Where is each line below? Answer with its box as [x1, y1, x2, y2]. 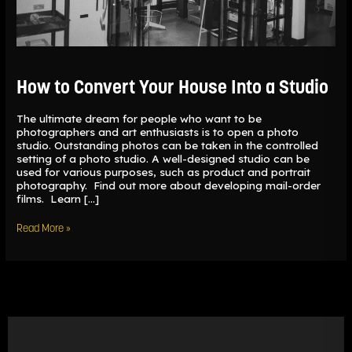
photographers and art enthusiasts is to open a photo [16, 124, 299, 138]
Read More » [16, 224, 71, 235]
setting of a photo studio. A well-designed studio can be [16, 151, 310, 165]
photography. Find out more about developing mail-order [16, 178, 321, 192]
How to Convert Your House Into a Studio [16, 79, 329, 98]
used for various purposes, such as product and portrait [16, 164, 311, 178]
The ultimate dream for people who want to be [16, 111, 262, 125]
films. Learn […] [16, 191, 100, 205]
